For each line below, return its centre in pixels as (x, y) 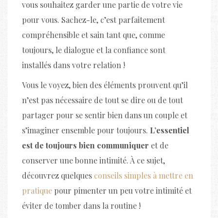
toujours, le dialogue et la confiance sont (94, 50)
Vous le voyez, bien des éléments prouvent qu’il (105, 85)
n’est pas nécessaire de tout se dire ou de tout (102, 100)
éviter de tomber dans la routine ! (81, 205)
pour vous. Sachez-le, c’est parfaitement (93, 19)
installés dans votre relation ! (73, 65)
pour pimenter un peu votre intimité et (122, 190)
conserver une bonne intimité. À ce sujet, (93, 160)
